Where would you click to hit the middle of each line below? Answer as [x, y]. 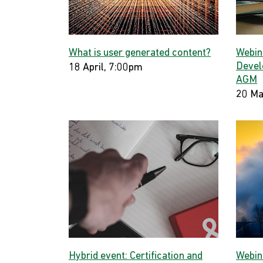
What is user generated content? [140, 53]
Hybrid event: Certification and [136, 256]
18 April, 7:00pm [106, 68]
